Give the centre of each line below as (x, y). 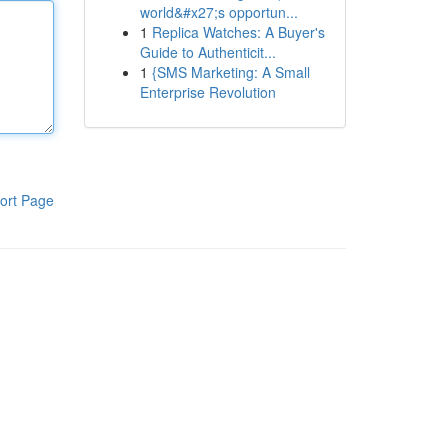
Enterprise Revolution (207, 92)
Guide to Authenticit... (207, 52)
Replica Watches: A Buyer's (238, 32)
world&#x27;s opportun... (218, 12)
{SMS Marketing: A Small (230, 72)
